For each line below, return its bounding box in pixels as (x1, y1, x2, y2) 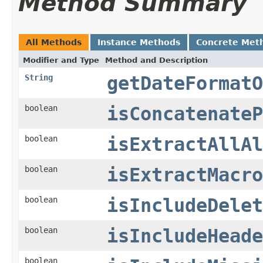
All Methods (26, 37, 82, 47)
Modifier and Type (23, 55, 99, 65)
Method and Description (105, 55, 208, 65)
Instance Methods (97, 37, 180, 47)
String (25, 72, 53, 82)
